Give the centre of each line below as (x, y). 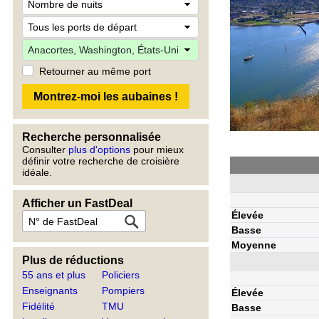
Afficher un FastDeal (77, 203)
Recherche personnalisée (91, 137)
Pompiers (124, 291)
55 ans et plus (54, 275)
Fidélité (38, 306)
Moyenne (254, 245)
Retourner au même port (95, 71)
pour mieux (157, 150)
